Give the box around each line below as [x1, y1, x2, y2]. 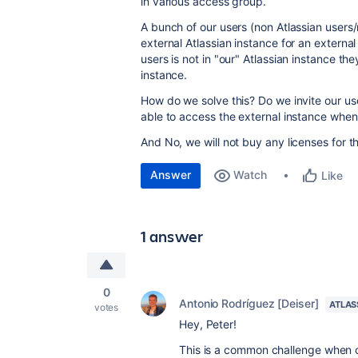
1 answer [141, 225, 204, 247]
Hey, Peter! [179, 317, 237, 331]
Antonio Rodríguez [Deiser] [179, 296, 319, 310]
